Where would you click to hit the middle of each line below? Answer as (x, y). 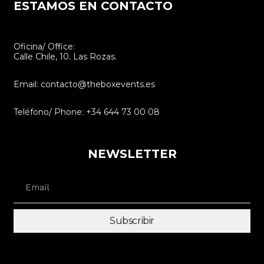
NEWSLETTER (132, 154)
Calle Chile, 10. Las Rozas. (65, 57)
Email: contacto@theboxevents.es (85, 85)
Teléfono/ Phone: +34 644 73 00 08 (87, 112)
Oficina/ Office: (44, 47)
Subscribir (132, 221)
